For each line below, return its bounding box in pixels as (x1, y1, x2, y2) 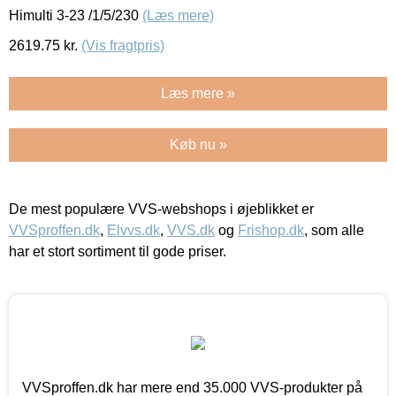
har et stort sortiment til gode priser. (9, 243, 226, 259)
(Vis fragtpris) (81, 37, 164, 53)
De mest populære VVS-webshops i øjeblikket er (9, 201, 314, 217)
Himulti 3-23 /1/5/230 (9, 7, 142, 23)
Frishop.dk (238, 222, 304, 238)
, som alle (304, 222, 364, 238)
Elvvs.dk (107, 222, 160, 238)
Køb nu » (169, 136, 227, 152)
